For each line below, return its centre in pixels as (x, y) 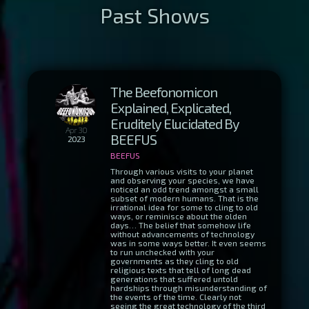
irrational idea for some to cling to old (184, 207)
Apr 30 (76, 130)
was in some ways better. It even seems (188, 243)
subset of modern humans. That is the (185, 198)
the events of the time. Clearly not (176, 297)
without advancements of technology (182, 234)
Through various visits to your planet (182, 171)
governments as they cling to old (175, 261)
